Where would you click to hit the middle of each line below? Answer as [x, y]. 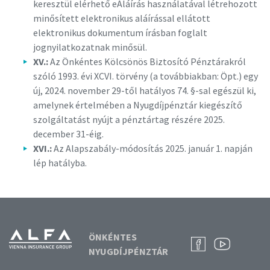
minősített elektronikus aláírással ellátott [122, 18]
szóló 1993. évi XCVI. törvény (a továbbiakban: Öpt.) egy [146, 76]
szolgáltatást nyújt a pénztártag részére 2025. [129, 119]
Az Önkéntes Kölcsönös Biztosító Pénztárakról [148, 61]
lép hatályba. [60, 163]
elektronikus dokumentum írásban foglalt [120, 33]
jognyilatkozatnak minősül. [90, 47]
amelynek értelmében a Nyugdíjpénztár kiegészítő [138, 105]
